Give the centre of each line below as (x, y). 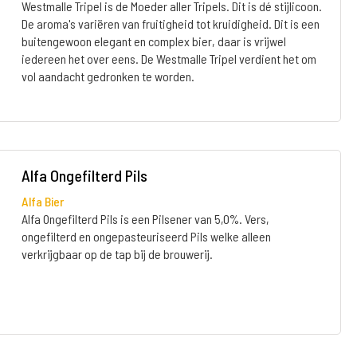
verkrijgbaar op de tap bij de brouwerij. (117, 254)
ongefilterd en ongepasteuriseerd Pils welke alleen (146, 236)
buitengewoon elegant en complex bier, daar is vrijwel (153, 41)
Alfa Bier (42, 201)
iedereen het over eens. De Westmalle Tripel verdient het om (169, 59)
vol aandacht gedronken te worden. (108, 76)
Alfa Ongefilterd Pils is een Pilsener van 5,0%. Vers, (145, 219)
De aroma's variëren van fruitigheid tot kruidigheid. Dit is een (170, 24)
